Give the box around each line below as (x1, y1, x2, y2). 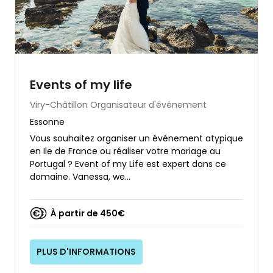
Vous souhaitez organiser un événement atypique (30, 132, 243, 145)
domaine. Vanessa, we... (30, 171, 130, 183)
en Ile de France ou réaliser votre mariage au (30, 145, 221, 158)
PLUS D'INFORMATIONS (37, 246, 136, 258)
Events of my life (30, 76, 132, 94)
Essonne (30, 116, 65, 129)
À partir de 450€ (51, 207, 125, 219)
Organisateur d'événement (90, 99, 207, 112)
